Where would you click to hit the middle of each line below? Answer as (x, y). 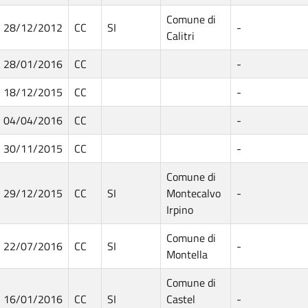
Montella (187, 254)
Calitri (180, 35)
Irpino (180, 209)
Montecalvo (194, 193)
